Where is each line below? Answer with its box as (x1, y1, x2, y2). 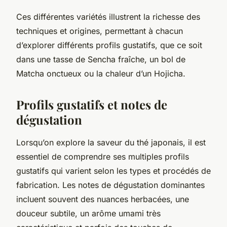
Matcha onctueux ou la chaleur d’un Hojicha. (16, 68, 185, 79)
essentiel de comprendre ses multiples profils (16, 151, 189, 162)
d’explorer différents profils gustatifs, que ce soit (16, 40, 202, 50)
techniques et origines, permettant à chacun (16, 25, 183, 36)
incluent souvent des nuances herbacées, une (16, 194, 189, 204)
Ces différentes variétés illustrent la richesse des (16, 11, 200, 22)
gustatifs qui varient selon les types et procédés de (16, 165, 211, 176)
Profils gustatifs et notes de (16, 96, 167, 112)
